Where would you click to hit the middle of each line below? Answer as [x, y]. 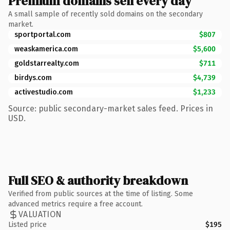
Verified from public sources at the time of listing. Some [101, 194]
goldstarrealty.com [47, 63]
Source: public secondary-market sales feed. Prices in [111, 108]
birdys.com [33, 78]
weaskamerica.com [46, 49]
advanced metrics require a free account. [75, 204]
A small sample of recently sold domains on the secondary [106, 14]
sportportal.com [43, 34]
